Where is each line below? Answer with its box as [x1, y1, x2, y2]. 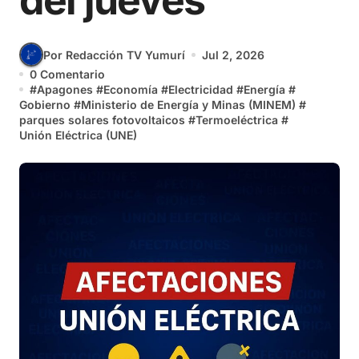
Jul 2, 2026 [202, 47, 264, 62]
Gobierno [19, 98, 71, 111]
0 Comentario [30, 67, 105, 81]
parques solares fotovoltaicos [19, 113, 185, 127]
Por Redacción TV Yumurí [43, 47, 185, 62]
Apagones [37, 83, 93, 96]
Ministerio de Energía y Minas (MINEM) [81, 98, 296, 111]
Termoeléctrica [196, 113, 278, 127]
